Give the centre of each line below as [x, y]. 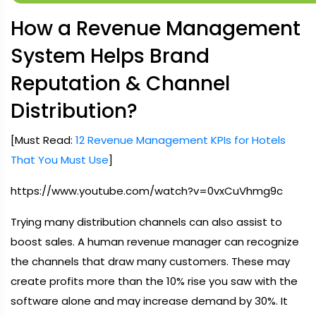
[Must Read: [43, 140]
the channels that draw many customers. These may [150, 261]
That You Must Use [60, 160]
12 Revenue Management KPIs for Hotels [181, 140]
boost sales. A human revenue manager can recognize [155, 242]
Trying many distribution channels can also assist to [146, 222]
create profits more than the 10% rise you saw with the [154, 281]
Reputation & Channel [120, 84]
